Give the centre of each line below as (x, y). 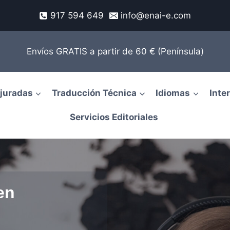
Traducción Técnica (94, 93)
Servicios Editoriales (114, 117)
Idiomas (173, 93)
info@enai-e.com (156, 15)
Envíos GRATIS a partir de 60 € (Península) (115, 51)
